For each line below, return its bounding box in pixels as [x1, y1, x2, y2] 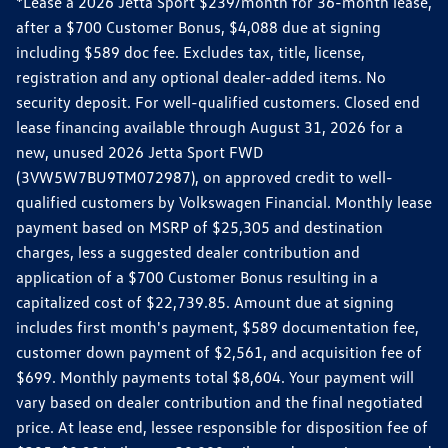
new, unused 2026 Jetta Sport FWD [16, 141, 263, 162]
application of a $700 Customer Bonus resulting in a [16, 266, 378, 287]
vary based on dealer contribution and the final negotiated [16, 391, 423, 412]
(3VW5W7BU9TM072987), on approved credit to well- [16, 166, 393, 187]
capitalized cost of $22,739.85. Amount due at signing [16, 291, 394, 312]
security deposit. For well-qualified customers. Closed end [16, 91, 420, 112]
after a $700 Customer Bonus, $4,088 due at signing [16, 16, 381, 37]
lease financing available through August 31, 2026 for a [16, 116, 403, 137]
